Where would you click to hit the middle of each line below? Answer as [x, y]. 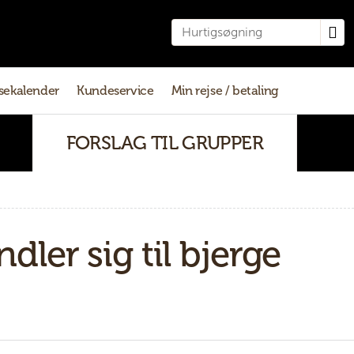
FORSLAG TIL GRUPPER [165, 143]
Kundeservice [115, 91]
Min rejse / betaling [225, 91]
